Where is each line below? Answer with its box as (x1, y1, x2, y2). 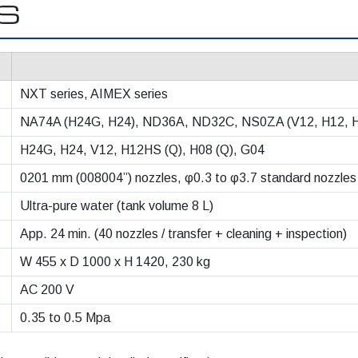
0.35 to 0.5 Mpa (20, 311, 110, 324)
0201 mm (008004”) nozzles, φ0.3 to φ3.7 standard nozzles (20, 171, 356, 185)
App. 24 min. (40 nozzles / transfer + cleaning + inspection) (20, 227, 347, 241)
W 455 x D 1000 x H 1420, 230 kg (20, 255, 210, 268)
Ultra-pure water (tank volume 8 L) (20, 199, 213, 213)
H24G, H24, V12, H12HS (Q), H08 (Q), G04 (20, 143, 265, 157)
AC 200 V (20, 283, 74, 296)
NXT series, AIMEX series (20, 87, 168, 101)
